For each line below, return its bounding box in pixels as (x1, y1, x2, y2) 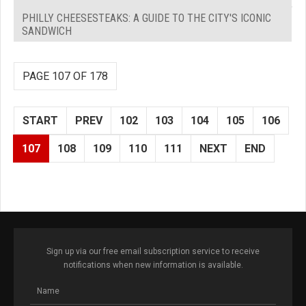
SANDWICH (22, 24, 72, 38)
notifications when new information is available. (63, 260, 243, 270)
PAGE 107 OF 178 (23, 69, 108, 83)
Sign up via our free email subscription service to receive (46, 246, 260, 256)
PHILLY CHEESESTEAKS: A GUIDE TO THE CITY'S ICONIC (22, 11, 271, 25)
